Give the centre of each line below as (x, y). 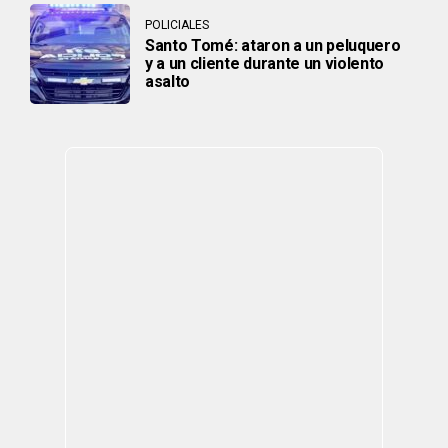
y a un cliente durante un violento (265, 64)
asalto (168, 82)
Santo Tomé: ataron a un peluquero (273, 46)
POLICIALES (177, 25)
